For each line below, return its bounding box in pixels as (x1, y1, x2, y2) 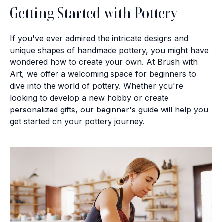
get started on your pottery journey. (10, 116, 145, 126)
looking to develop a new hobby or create (10, 93, 168, 103)
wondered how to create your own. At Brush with (10, 57, 198, 67)
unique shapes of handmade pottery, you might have (10, 45, 209, 55)
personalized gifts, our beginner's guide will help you (10, 105, 208, 114)
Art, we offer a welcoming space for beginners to (10, 69, 196, 79)
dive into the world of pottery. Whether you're (10, 81, 183, 91)
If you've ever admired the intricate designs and (10, 33, 188, 43)
